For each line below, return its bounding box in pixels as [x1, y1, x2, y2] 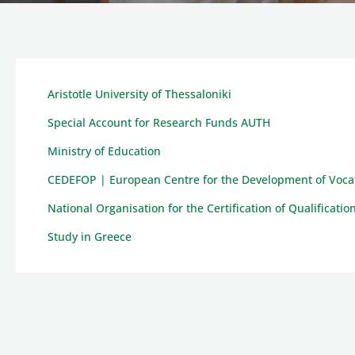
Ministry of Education [48, 143, 161, 158]
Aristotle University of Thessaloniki [48, 86, 231, 101]
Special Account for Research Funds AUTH [48, 115, 270, 130]
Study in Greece [48, 229, 132, 244]
